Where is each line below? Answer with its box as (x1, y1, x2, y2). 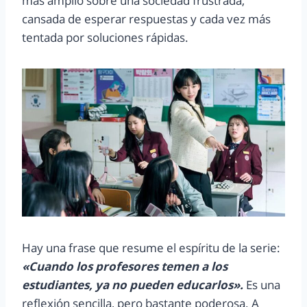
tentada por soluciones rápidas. (22, 29, 188, 46)
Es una (243, 277, 280, 293)
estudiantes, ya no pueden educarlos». (22, 277, 243, 293)
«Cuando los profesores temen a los (22, 258, 228, 275)
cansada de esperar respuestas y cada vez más (22, 11, 271, 27)
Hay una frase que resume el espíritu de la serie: (22, 240, 280, 256)
